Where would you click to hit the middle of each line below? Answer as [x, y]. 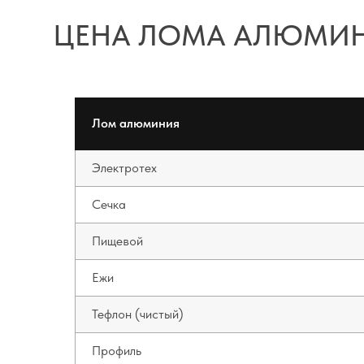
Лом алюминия [136, 123]
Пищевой [117, 241]
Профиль [117, 351]
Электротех [124, 168]
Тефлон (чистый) [138, 314]
